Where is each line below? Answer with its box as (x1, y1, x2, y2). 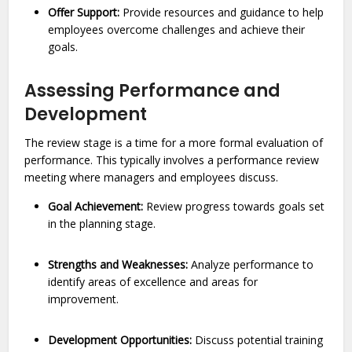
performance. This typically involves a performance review (24, 152, 320, 167)
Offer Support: (48, 5, 120, 20)
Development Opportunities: (48, 332, 192, 347)
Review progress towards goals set (143, 199, 325, 214)
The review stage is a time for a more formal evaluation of (24, 135, 324, 150)
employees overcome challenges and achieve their (48, 22, 306, 37)
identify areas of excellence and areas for (48, 274, 258, 289)
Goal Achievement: (48, 199, 144, 214)
